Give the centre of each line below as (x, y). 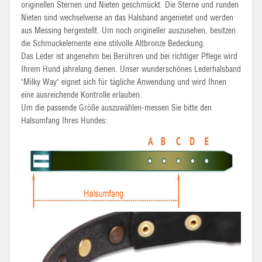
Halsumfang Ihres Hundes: (64, 120)
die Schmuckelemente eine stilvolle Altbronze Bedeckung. (113, 43)
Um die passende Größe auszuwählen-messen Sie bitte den (116, 108)
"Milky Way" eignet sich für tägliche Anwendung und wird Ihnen (124, 82)
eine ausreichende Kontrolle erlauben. (82, 95)
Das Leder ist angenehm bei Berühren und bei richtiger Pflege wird (129, 56)
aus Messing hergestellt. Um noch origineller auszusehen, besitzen (128, 30)
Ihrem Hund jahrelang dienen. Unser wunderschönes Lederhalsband (131, 69)
